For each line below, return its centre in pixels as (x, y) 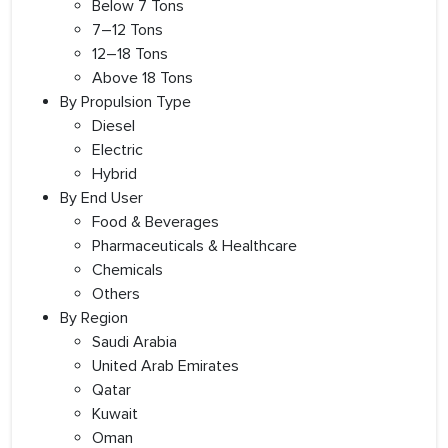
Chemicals (127, 270)
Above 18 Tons (142, 78)
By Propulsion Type (125, 102)
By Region (94, 318)
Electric (117, 150)
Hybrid (114, 174)
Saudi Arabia (134, 342)
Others (116, 294)
